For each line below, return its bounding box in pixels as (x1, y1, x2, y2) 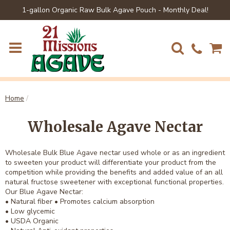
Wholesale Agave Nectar (27, 118, 203, 137)
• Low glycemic (5, 206, 55, 217)
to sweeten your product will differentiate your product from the (5, 158, 216, 168)
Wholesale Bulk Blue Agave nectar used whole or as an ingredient (5, 148, 225, 158)
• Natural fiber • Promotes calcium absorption (5, 197, 155, 207)
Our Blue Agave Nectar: (5, 187, 83, 197)
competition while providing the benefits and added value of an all (5, 167, 223, 178)
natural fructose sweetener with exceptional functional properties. (5, 177, 224, 187)
